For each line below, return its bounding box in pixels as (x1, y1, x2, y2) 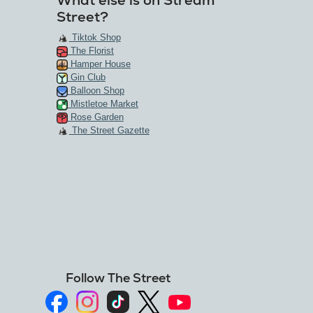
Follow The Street (66, 270, 171, 286)
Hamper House (67, 59, 131, 70)
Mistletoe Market (67, 99, 138, 110)
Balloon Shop (67, 85, 124, 96)
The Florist (67, 45, 114, 57)
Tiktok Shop (68, 32, 121, 43)
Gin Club (67, 72, 105, 83)
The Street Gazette (68, 125, 150, 136)
